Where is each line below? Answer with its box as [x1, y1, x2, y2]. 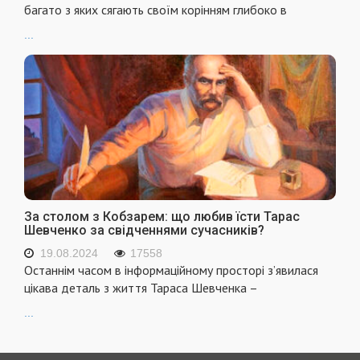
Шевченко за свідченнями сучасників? [24, 222, 264, 238]
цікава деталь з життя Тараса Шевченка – [24, 279, 258, 296]
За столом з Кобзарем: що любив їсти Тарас [24, 208, 300, 224]
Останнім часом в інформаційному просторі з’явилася [24, 261, 318, 278]
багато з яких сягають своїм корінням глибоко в [24, 2, 287, 18]
